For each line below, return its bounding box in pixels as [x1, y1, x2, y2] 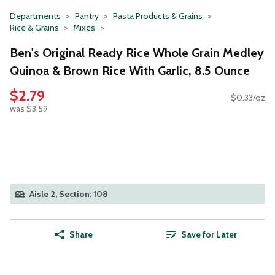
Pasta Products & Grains [113, 10, 203, 21]
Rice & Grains [10, 22, 59, 33]
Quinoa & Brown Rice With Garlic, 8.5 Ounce [10, 63, 250, 78]
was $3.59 [10, 103, 48, 115]
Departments [10, 10, 61, 21]
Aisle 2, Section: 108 [29, 188, 108, 200]
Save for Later [180, 229, 237, 241]
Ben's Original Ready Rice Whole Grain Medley [10, 45, 264, 60]
